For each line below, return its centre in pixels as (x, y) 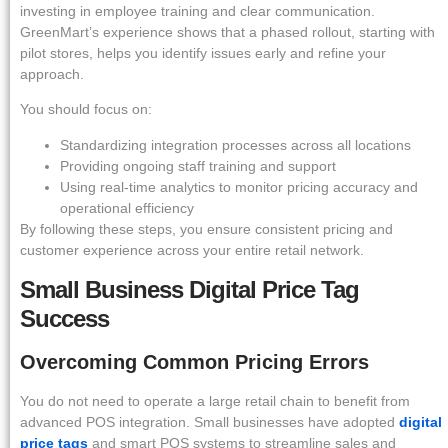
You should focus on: (86, 109)
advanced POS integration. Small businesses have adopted (209, 422)
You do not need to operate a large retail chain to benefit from (215, 401)
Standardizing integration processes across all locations (235, 144)
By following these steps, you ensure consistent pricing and (206, 228)
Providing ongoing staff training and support (198, 165)
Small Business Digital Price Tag (189, 290)
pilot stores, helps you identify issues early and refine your (203, 53)
